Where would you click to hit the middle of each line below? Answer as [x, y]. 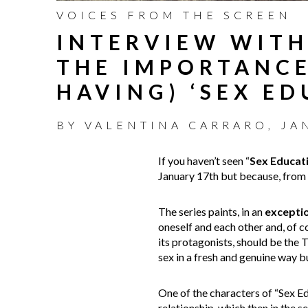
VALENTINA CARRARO [176, 124]
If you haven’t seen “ [203, 160]
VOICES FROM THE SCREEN [174, 14]
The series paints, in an [211, 211]
